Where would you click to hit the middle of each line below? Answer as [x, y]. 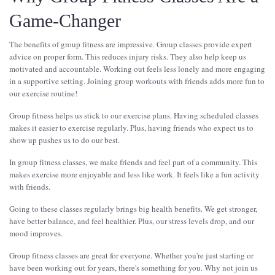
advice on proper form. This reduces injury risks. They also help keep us [128, 57]
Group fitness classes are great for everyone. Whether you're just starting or [131, 256]
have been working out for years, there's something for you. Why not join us [134, 268]
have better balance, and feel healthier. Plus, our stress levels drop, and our [132, 221]
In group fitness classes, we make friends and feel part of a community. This [133, 162]
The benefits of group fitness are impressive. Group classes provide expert [131, 45]
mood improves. [36, 234]
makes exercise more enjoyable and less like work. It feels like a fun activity [134, 175]
